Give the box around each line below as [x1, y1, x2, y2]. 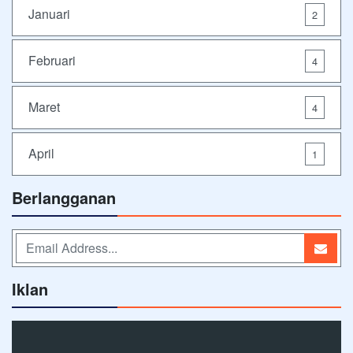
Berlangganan [12, 185, 116, 209]
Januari [28, 5, 70, 24]
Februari [28, 51, 76, 70]
